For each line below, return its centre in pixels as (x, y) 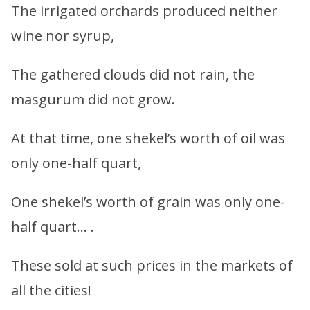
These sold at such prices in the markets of (152, 265)
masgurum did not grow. (93, 99)
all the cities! (51, 290)
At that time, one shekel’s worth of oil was (148, 138)
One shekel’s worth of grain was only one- (148, 201)
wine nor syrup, (63, 35)
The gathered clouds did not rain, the (133, 74)
